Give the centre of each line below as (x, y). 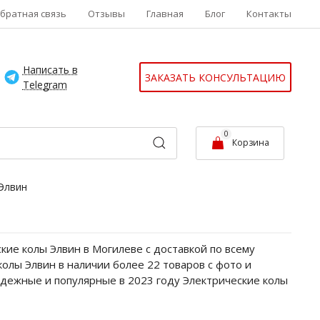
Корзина (251, 142)
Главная (165, 14)
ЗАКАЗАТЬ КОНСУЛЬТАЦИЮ (215, 77)
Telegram (45, 85)
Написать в (50, 70)
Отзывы (106, 14)
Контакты (269, 14)
